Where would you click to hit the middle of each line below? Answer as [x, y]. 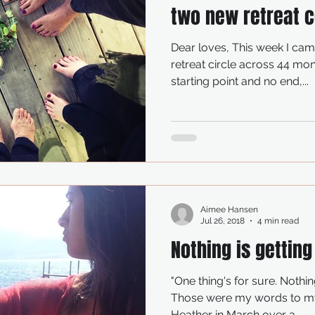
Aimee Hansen [229, 209]
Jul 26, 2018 [223, 221]
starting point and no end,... [240, 81]
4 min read [278, 221]
